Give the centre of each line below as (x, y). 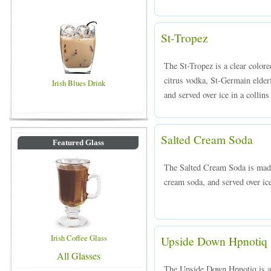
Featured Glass (78, 143)
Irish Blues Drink (79, 83)
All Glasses (79, 256)
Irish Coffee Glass (79, 238)
